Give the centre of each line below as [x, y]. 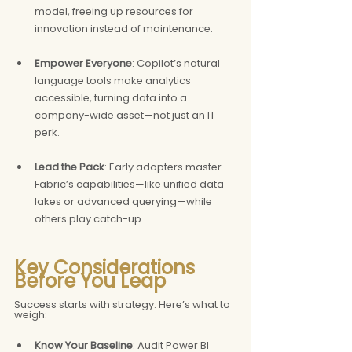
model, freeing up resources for [115, 11]
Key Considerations [107, 267]
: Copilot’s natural [177, 63]
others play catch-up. [89, 218]
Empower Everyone [83, 63]
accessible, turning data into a [112, 97]
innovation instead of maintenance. [124, 28]
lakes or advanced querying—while [125, 201]
